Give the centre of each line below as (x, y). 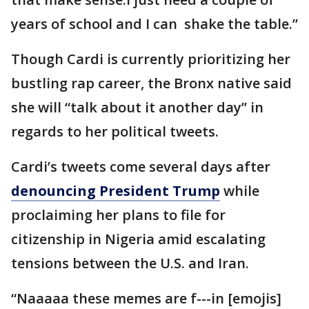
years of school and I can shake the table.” (154, 24)
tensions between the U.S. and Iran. (130, 263)
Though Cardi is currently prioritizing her (151, 59)
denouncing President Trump (116, 191)
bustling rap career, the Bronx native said (151, 83)
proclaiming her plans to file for (118, 215)
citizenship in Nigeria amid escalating (138, 239)
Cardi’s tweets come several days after (141, 167)
